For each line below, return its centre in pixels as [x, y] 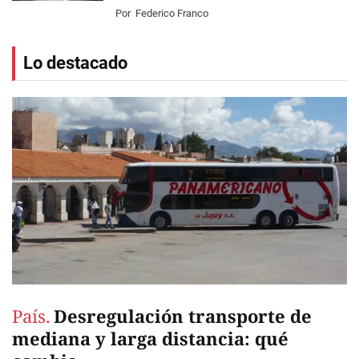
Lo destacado [75, 63]
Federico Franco [172, 13]
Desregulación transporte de [183, 316]
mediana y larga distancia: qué [150, 339]
